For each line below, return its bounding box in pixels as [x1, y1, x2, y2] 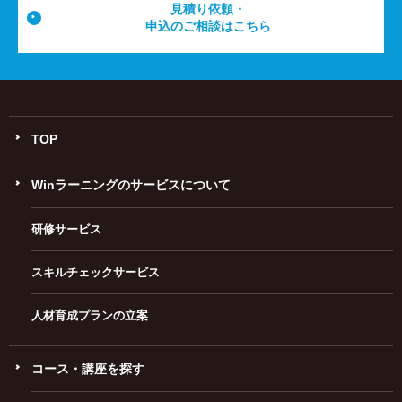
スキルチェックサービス [31, 265, 160, 279]
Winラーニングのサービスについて [31, 177, 231, 192]
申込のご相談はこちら [144, 18, 271, 33]
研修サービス [31, 222, 101, 236]
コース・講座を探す [31, 361, 144, 376]
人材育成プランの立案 [31, 308, 148, 322]
